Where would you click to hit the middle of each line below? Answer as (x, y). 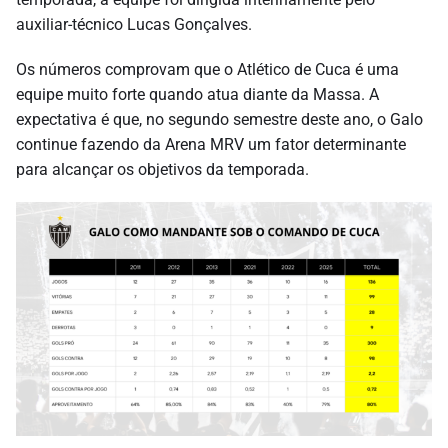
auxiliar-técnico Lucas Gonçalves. (134, 24)
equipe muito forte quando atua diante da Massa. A (197, 94)
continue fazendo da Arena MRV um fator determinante (211, 144)
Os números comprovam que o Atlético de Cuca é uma (207, 69)
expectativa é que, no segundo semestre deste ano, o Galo (219, 119)
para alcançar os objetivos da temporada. (162, 169)
